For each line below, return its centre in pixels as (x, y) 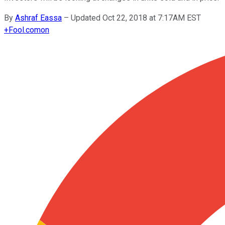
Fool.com (25, 30)
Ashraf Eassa (38, 18)
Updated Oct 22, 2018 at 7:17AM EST (136, 18)
